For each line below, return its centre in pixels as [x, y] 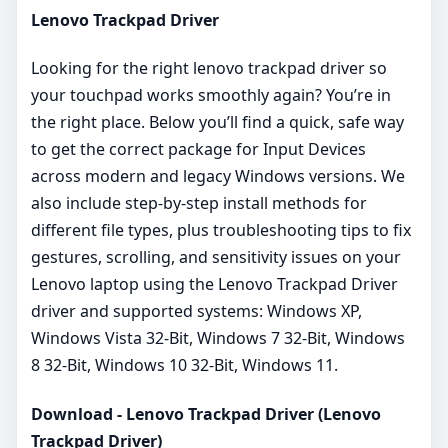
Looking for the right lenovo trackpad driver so [209, 68]
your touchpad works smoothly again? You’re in [211, 95]
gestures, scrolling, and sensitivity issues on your [216, 257]
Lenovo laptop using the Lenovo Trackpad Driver [214, 284]
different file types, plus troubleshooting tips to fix [221, 230]
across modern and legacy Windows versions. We [218, 176]
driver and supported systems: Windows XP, [196, 311]
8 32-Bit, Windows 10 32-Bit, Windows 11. [184, 365]
